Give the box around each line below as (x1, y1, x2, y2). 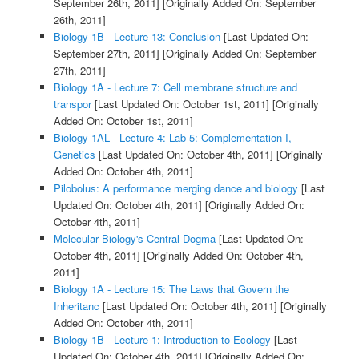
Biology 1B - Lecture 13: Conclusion (53, 29, 220, 45)
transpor (53, 96, 91, 112)
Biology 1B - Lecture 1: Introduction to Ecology (53, 332, 271, 348)
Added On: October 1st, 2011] (53, 113, 193, 129)
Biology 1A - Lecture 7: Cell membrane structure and (53, 79, 297, 95)
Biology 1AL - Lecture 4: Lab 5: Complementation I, (53, 130, 292, 146)
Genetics (53, 147, 95, 163)
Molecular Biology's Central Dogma (53, 231, 216, 247)
